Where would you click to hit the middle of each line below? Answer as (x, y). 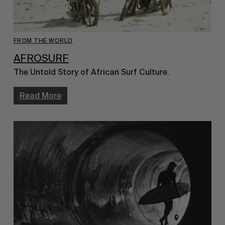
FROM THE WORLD (43, 40)
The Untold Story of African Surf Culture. (91, 72)
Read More (40, 96)
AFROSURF (41, 58)
